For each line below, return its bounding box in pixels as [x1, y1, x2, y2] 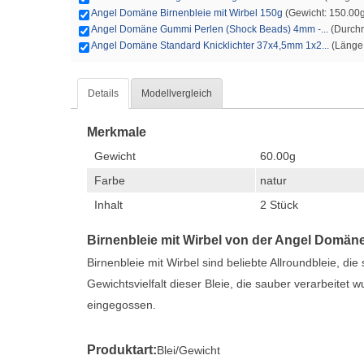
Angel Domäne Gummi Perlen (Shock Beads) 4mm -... [91, 24, 328, 35]
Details [88, 88, 119, 99]
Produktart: [87, 343, 157, 357]
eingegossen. [87, 298, 156, 311]
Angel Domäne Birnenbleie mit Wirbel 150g [91, 7, 283, 19]
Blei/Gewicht [157, 344, 220, 357]
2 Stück [260, 198, 298, 211]
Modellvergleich [141, 88, 212, 99]
